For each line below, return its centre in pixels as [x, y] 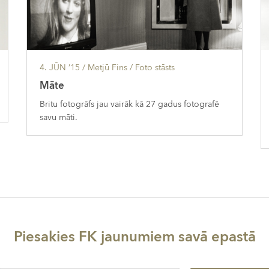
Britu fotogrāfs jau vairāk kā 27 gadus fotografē [129, 104]
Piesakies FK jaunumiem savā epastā [134, 237]
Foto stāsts [155, 67]
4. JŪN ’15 [59, 67]
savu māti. [58, 117]
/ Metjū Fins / [107, 67]
